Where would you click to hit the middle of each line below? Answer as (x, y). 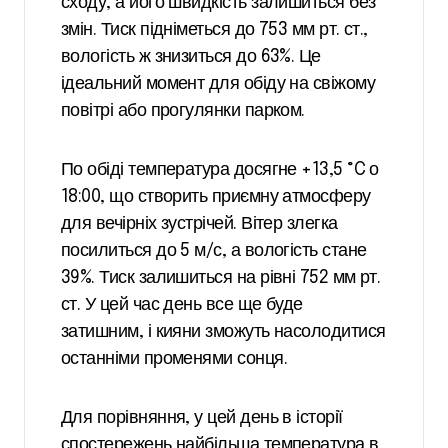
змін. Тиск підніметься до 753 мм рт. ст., (214, 30)
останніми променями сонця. (174, 359)
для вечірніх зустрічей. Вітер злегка (199, 224)
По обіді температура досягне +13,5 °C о (220, 170)
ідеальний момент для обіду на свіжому (218, 84)
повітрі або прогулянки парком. (183, 111)
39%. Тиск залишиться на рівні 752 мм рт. (221, 278)
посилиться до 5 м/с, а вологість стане (214, 251)
